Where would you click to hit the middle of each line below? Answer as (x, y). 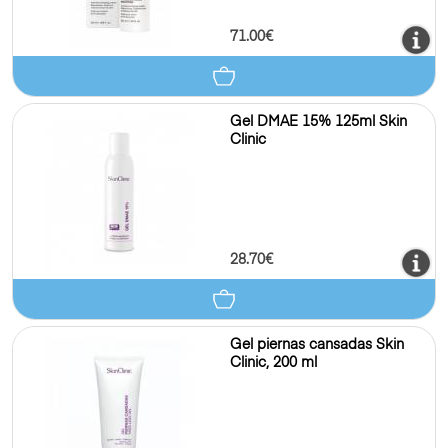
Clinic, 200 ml (273, 363)
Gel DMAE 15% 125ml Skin (318, 122)
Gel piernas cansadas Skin (317, 345)
